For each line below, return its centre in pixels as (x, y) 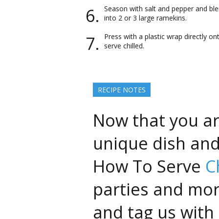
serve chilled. (124, 46)
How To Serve (149, 166)
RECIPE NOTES (122, 90)
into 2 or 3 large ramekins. (145, 18)
